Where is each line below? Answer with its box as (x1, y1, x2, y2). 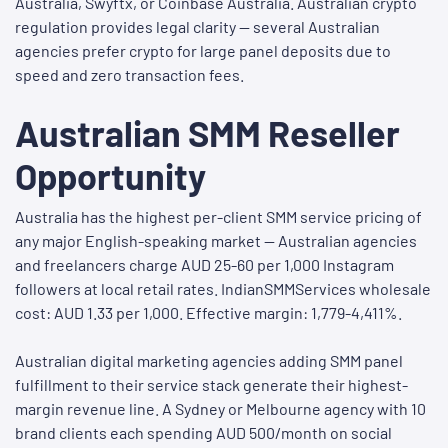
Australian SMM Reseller (15, 111, 400, 155)
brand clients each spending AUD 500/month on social (15, 423, 392, 443)
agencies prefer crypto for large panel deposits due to (15, 41, 391, 61)
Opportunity (15, 154, 206, 198)
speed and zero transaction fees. (15, 65, 244, 85)
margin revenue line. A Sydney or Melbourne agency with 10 (15, 399, 426, 419)
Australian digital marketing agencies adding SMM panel (15, 351, 403, 371)
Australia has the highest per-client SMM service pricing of (15, 207, 422, 227)
